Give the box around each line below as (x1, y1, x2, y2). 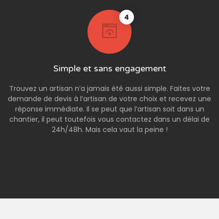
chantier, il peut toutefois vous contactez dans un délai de (9, 114, 210, 125)
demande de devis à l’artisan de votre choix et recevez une (8, 94, 211, 104)
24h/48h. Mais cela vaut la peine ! (51, 125, 168, 135)
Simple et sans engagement (53, 63, 166, 74)
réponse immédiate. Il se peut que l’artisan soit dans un (15, 104, 204, 114)
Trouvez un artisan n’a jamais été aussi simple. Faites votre (9, 84, 210, 94)
